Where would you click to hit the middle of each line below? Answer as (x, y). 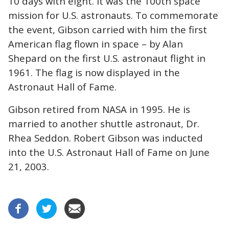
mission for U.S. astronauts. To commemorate (113, 15)
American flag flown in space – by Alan (96, 43)
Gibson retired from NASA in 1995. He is (99, 109)
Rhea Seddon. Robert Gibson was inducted (106, 138)
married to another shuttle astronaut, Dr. (104, 123)
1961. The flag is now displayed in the (94, 72)
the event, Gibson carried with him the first (108, 29)
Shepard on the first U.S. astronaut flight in (107, 58)
